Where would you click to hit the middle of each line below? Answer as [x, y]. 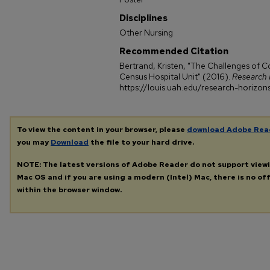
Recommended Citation [174, 51]
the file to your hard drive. [141, 142]
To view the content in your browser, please [102, 130]
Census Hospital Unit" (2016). [176, 77]
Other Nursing [146, 33]
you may [34, 142]
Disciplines [143, 18]
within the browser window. [69, 190]
